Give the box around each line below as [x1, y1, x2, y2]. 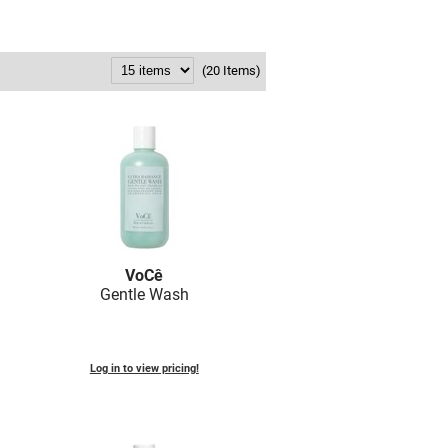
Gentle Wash [99, 285, 189, 305]
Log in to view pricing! [89, 362, 199, 376]
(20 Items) [202, 63, 261, 79]
